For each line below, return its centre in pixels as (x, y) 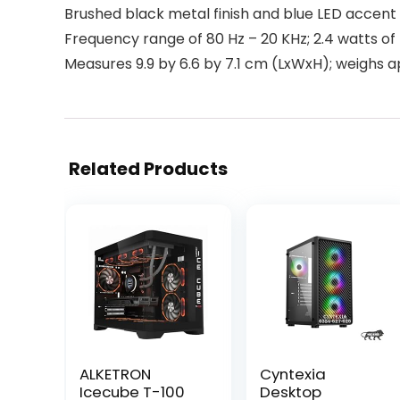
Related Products (148, 168)
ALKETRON (115, 374)
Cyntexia (292, 374)
